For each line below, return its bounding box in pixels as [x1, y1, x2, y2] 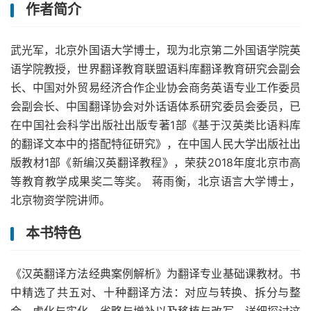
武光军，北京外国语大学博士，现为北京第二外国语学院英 [10, 43, 301, 57]
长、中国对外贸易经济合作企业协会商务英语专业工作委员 [10, 81, 301, 94]
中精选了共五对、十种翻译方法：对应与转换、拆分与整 [10, 285, 301, 299]
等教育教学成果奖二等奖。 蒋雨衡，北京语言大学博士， [10, 174, 301, 188]
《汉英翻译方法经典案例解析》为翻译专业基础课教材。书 [10, 267, 301, 280]
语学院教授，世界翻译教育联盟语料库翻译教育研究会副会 [10, 62, 301, 76]
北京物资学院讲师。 [10, 193, 110, 207]
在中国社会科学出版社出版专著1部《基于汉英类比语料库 [10, 118, 301, 132]
